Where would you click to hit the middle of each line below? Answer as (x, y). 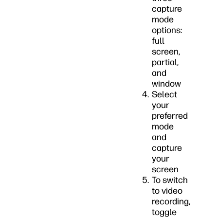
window (166, 84)
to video (167, 191)
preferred (170, 116)
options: (167, 30)
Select (164, 94)
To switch (170, 180)
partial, (165, 62)
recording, (171, 201)
